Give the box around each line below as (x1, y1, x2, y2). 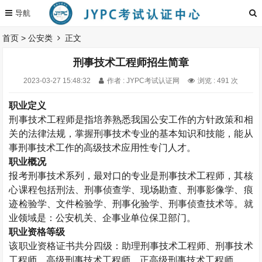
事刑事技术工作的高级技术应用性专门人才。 (9, 143, 196, 153)
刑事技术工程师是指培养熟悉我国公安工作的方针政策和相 (9, 115, 253, 125)
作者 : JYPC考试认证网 (107, 77, 180, 85)
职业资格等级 (9, 227, 65, 237)
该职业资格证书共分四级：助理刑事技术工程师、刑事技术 (9, 241, 253, 251)
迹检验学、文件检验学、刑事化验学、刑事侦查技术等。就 (9, 199, 253, 209)
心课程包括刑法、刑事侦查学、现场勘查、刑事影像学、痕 (9, 185, 253, 195)
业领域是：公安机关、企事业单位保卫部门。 (9, 213, 196, 223)
